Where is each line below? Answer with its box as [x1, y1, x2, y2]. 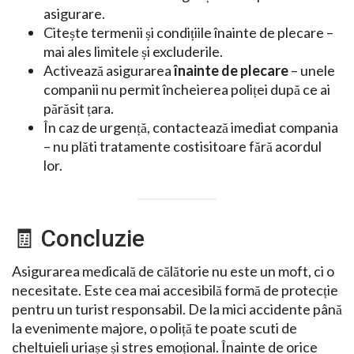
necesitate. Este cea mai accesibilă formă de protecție [12, 281, 338, 299]
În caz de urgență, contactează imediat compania [43, 118, 338, 136]
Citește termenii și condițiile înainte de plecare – [43, 23, 333, 41]
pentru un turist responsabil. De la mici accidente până [12, 300, 342, 318]
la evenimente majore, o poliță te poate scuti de [12, 319, 297, 337]
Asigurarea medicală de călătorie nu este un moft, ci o [12, 262, 334, 281]
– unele [288, 61, 335, 79]
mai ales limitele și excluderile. [43, 42, 223, 60]
